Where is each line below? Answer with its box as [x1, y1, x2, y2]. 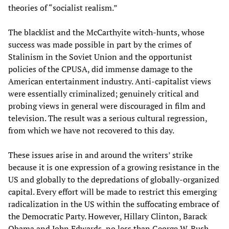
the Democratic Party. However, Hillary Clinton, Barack [8, 210, 207, 222]
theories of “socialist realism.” [8, 2, 118, 13]
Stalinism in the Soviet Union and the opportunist [8, 51, 192, 62]
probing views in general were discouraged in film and [8, 100, 205, 111]
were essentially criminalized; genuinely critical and [8, 87, 199, 99]
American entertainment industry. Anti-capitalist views [8, 75, 211, 87]
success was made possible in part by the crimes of [8, 38, 191, 50]
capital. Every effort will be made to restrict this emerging [8, 186, 217, 197]
